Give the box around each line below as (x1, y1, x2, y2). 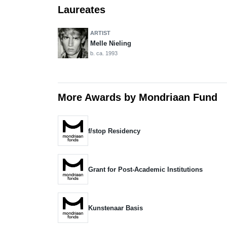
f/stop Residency (88, 127, 140, 135)
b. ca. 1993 (90, 50, 118, 56)
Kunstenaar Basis (88, 204, 143, 212)
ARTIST (90, 29, 110, 36)
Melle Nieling (90, 39, 131, 47)
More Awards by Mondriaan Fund (58, 91, 217, 103)
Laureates (58, 4, 105, 15)
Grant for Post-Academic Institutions (88, 165, 203, 173)
